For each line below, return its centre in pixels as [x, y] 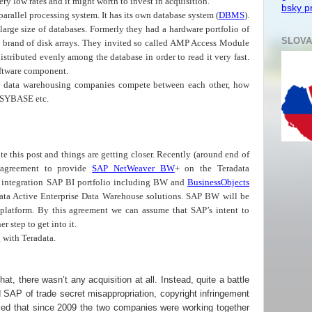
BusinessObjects [218, 182]
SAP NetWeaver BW [133, 168]
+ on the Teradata [212, 168]
